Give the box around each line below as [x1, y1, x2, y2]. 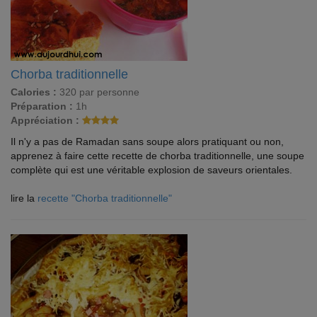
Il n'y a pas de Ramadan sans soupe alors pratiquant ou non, [11, 136, 284, 147]
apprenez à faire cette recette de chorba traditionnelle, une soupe [11, 150, 304, 161]
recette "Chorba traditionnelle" [38, 192, 172, 204]
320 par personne [57, 86, 139, 98]
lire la [11, 192, 38, 204]
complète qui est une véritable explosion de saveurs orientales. [11, 164, 292, 175]
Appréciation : [11, 115, 79, 126]
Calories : [11, 86, 57, 98]
